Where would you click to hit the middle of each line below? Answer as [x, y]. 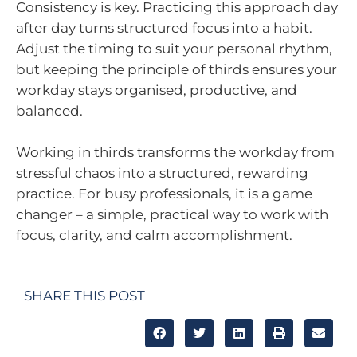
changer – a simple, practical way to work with [172, 214]
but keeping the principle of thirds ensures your [177, 70]
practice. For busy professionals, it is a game [164, 193]
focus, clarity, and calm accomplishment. [154, 235]
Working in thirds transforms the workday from [175, 152]
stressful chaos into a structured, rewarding [162, 173]
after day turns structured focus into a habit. [164, 28]
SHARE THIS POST [84, 296]
